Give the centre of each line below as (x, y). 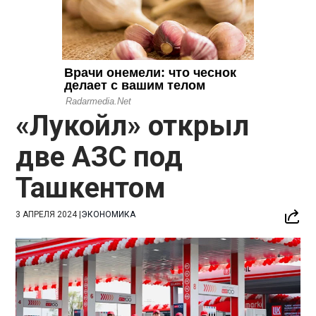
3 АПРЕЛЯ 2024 (47, 214)
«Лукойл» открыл (133, 126)
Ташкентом (91, 188)
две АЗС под (99, 157)
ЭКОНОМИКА (109, 214)
